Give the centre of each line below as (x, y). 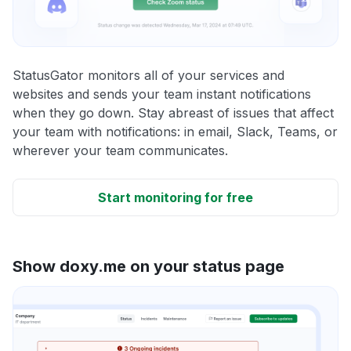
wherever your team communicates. (120, 150)
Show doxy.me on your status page (148, 266)
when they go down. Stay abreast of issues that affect (173, 112)
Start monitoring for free (175, 197)
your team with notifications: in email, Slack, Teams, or (175, 131)
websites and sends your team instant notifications (162, 94)
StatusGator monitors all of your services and (148, 75)
